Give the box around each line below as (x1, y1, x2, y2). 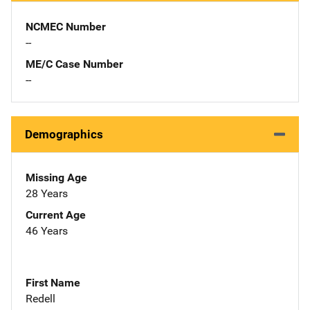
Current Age (26, 208, 86, 221)
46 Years (26, 224, 68, 237)
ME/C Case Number (26, 57, 123, 71)
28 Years (26, 186, 68, 200)
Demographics (25, 127, 103, 141)
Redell (26, 291, 55, 305)
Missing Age (26, 170, 87, 184)
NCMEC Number (26, 19, 106, 33)
